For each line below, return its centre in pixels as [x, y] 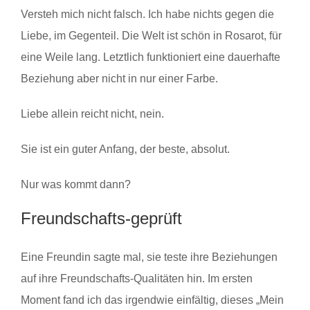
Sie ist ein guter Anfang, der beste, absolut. [125, 149]
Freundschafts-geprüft [101, 219]
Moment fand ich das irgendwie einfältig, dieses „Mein [152, 300]
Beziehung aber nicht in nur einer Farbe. [119, 79]
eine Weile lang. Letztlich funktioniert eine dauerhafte [151, 57]
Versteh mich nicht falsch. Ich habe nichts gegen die [147, 15]
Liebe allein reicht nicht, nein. [92, 114]
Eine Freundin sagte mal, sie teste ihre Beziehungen [149, 257]
